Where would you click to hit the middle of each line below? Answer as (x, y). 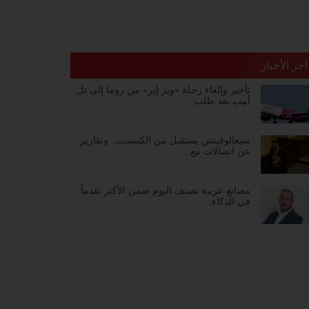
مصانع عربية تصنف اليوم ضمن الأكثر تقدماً (166, 191)
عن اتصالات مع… (216, 152)
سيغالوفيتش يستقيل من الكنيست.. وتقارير (166, 141)
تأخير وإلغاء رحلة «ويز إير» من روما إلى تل (164, 90)
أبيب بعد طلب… (218, 101)
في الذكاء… (227, 202)
